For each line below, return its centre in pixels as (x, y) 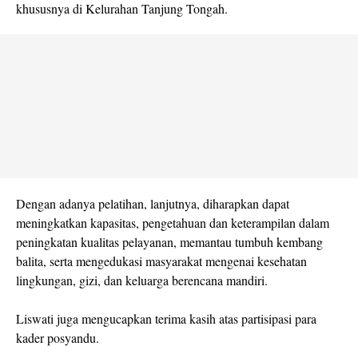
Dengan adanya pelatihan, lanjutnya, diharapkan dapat (153, 204)
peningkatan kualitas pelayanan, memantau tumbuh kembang (169, 242)
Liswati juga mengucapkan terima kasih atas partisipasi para (166, 319)
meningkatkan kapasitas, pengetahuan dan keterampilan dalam (173, 223)
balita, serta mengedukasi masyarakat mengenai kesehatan (161, 261)
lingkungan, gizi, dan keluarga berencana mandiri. (142, 280)
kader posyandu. (58, 338)
